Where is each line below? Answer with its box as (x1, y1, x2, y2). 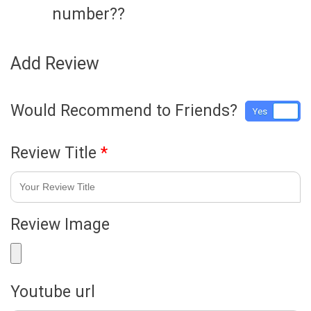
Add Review (10, 53, 99, 74)
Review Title (10, 143, 101, 162)
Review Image (10, 215, 110, 234)
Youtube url (10, 282, 95, 301)
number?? (52, 4, 125, 24)
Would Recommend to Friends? (10, 101, 237, 120)
